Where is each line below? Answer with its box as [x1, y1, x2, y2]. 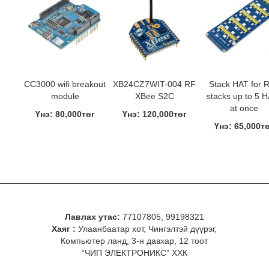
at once [229, 103, 258, 113]
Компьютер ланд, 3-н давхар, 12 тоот [61, 236, 208, 246]
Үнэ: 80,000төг [35, 109, 95, 119]
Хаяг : [52, 224, 76, 234]
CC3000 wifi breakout [24, 79, 106, 89]
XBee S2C [134, 91, 174, 101]
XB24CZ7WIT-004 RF [113, 79, 196, 89]
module [50, 91, 79, 101]
